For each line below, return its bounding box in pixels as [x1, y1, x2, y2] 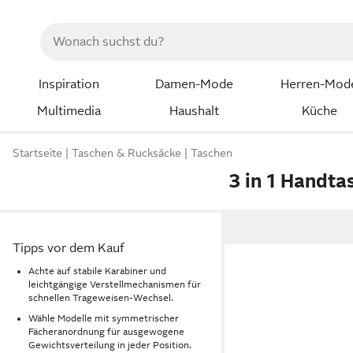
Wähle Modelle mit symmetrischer [28, 313, 179, 325]
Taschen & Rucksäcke [72, 147, 181, 160]
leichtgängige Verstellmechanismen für [28, 278, 201, 290]
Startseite [13, 147, 62, 160]
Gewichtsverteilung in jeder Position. [28, 340, 191, 351]
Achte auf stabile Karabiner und [28, 265, 166, 277]
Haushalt [169, 103, 219, 118]
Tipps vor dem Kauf [13, 241, 124, 255]
